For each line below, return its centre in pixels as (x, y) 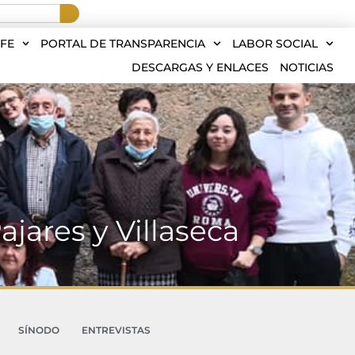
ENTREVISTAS (116, 330)
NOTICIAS (307, 67)
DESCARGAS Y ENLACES (200, 67)
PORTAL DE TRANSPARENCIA (123, 44)
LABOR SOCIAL (275, 44)
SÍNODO (38, 330)
